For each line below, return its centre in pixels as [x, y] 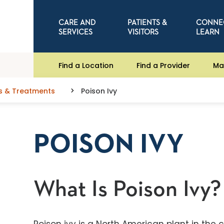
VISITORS [143, 32]
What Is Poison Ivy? [128, 189]
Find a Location [86, 65]
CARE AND [77, 22]
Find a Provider [163, 65]
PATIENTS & [147, 22]
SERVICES [76, 32]
